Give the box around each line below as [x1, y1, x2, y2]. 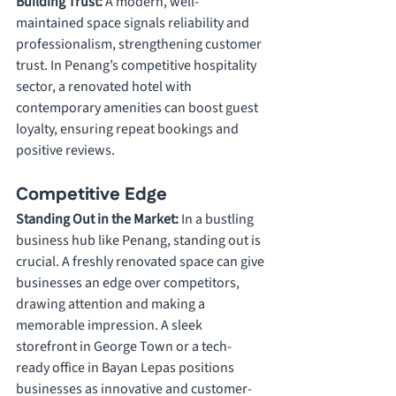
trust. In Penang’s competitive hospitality [16, 56, 259, 76]
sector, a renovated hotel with [16, 77, 194, 97]
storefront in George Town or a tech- [16, 337, 232, 357]
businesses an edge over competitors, [16, 273, 242, 293]
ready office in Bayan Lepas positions [16, 358, 237, 378]
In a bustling [181, 209, 256, 230]
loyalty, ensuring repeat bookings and [16, 119, 241, 140]
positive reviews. [16, 141, 115, 161]
